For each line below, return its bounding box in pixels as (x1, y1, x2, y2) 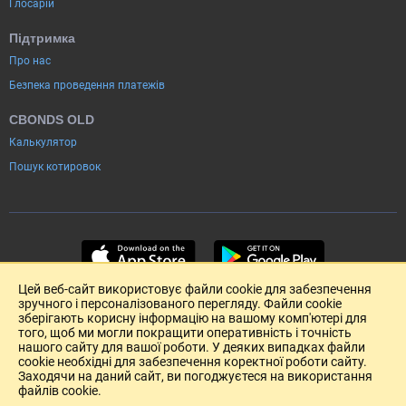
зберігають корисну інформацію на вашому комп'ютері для (18, 311, 367, 325)
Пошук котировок (9, 159, 101, 173)
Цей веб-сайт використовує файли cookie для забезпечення (18, 282, 372, 296)
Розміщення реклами (9, 389, 120, 402)
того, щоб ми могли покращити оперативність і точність (18, 325, 352, 340)
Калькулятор (9, 135, 77, 149)
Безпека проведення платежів (9, 78, 165, 92)
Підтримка (9, 30, 75, 45)
